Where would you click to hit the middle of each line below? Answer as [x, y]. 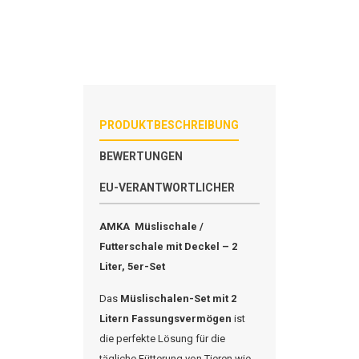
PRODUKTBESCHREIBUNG [169, 125]
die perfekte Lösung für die [162, 339]
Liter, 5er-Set [132, 266]
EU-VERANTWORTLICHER [167, 188]
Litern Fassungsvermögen [165, 319]
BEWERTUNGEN [141, 156]
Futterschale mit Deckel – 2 [168, 246]
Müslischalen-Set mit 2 [178, 298]
